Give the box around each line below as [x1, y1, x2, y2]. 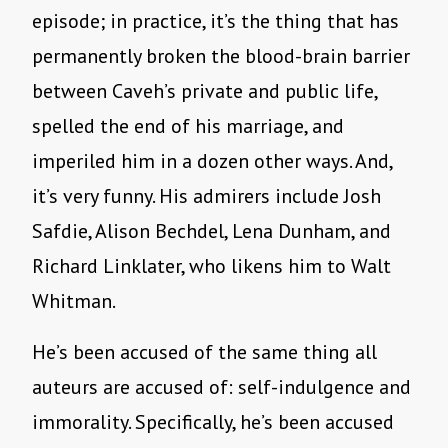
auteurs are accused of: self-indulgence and [32, 374, 411, 401]
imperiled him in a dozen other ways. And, [32, 148, 392, 175]
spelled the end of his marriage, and [32, 113, 344, 140]
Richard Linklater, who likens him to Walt [32, 253, 391, 280]
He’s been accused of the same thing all [32, 339, 377, 366]
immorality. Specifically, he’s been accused [32, 409, 394, 436]
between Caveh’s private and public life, [32, 78, 377, 105]
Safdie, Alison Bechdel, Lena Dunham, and [32, 218, 391, 245]
